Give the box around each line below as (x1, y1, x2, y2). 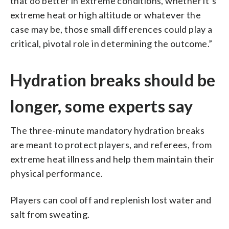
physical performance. (10, 167, 103, 179)
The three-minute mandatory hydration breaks (10, 124, 205, 136)
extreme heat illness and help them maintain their (10, 153, 215, 165)
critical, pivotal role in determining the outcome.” (10, 37, 213, 49)
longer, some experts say (10, 96, 193, 116)
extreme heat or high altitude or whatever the (10, 9, 201, 20)
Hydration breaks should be (10, 70, 216, 90)
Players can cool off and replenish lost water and (10, 194, 212, 205)
